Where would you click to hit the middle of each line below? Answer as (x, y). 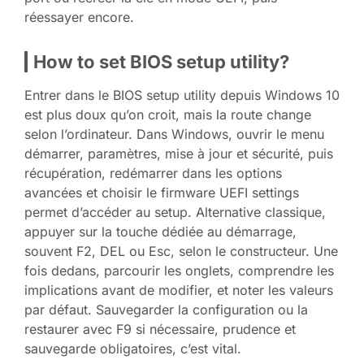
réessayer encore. (79, 17)
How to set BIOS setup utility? (161, 61)
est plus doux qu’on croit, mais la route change (168, 114)
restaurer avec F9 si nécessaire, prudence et (160, 329)
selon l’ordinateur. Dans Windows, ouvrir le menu (174, 134)
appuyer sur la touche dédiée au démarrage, (160, 231)
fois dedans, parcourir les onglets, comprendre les (179, 270)
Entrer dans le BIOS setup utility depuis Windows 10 (182, 95)
